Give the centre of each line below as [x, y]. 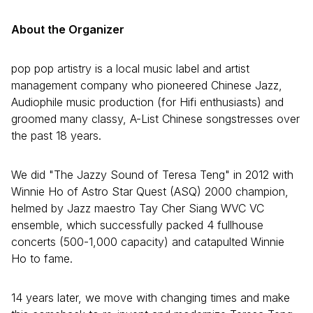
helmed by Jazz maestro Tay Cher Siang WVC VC [138, 208]
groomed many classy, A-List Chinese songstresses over [155, 118]
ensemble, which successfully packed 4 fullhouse [137, 225]
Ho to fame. [42, 258]
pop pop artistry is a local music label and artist [130, 68]
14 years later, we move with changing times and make [151, 297]
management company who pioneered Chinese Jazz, [147, 85]
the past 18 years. [56, 135]
